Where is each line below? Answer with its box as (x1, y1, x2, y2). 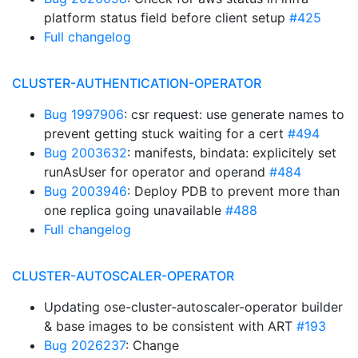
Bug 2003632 (44, 145, 127, 161)
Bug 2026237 (44, 337, 125, 353)
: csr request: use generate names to (124, 106, 344, 122)
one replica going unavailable (44, 202, 225, 218)
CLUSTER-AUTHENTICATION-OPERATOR (12, 75, 261, 91)
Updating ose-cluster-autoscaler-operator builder (44, 299, 343, 315)
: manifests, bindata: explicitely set (127, 145, 336, 161)
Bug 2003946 (44, 183, 127, 199)
